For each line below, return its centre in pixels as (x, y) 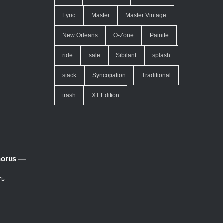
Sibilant (126, 55)
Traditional (156, 75)
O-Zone (124, 35)
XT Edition (106, 95)
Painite (159, 35)
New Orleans (80, 35)
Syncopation (109, 75)
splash (161, 55)
